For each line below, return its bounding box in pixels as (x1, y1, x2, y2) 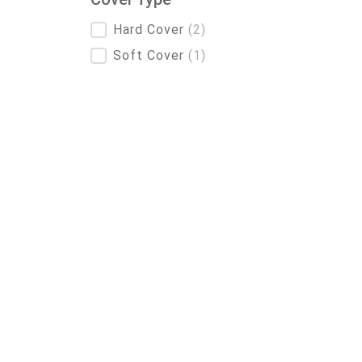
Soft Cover (113, 48, 188, 63)
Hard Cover (113, 22, 188, 37)
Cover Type (90, 3, 172, 21)
